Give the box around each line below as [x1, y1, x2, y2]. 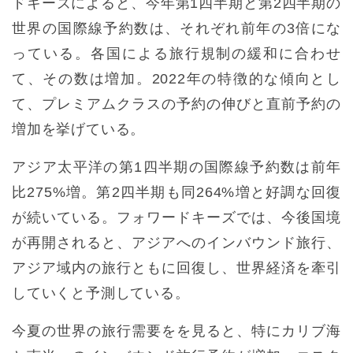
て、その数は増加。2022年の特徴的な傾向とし [12, 71, 341, 87]
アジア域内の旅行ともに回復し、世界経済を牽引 [12, 260, 341, 277]
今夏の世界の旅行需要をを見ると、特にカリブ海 [12, 323, 341, 340]
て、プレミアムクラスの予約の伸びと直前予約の [12, 96, 341, 113]
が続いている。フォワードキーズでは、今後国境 [12, 210, 341, 226]
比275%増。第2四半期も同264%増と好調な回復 [12, 184, 341, 201]
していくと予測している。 [12, 285, 190, 302]
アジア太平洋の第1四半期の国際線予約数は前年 [12, 159, 341, 176]
